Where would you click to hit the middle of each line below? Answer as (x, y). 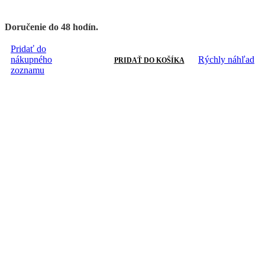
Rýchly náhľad (226, 59)
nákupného (31, 59)
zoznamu (28, 70)
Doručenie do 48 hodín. (51, 27)
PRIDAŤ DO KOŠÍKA (149, 60)
